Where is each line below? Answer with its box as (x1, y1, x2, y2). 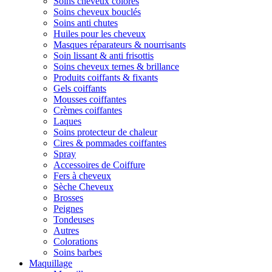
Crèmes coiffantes (53, 105, 122, 115)
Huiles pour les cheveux (53, 29, 146, 39)
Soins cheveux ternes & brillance (53, 61, 179, 72)
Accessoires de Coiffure (53, 160, 145, 170)
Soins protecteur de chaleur (53, 127, 157, 137)
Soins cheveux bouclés (53, 7, 141, 17)
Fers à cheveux (53, 171, 111, 181)
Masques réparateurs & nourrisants (53, 39, 186, 50)
